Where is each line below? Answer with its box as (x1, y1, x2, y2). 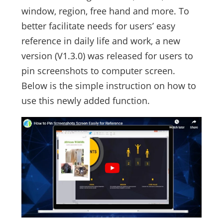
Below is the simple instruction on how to (21, 79, 196, 92)
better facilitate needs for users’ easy (21, 19, 175, 32)
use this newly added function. (21, 94, 150, 107)
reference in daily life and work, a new (21, 34, 180, 47)
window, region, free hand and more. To (21, 4, 189, 17)
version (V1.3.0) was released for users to (21, 49, 193, 62)
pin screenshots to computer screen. (21, 64, 175, 77)
